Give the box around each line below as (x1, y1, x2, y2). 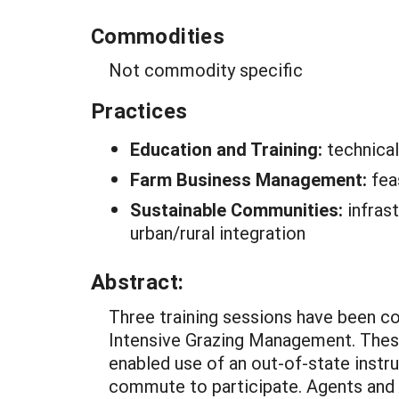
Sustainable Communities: (130, 198, 347, 221)
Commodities (91, 21, 224, 50)
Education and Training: (130, 137, 327, 160)
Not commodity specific (109, 58, 303, 81)
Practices (91, 96, 188, 125)
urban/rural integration (130, 221, 305, 244)
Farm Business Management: (130, 167, 371, 191)
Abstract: (91, 267, 184, 296)
